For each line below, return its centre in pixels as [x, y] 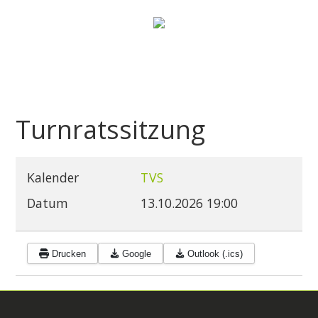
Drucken [68, 253]
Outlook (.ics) [215, 253]
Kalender [53, 178]
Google [137, 253]
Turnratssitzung [111, 130]
